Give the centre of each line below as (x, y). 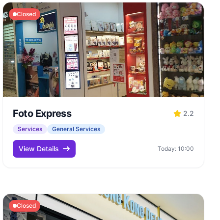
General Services (76, 129)
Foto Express (42, 113)
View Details (39, 149)
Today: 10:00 (176, 149)
